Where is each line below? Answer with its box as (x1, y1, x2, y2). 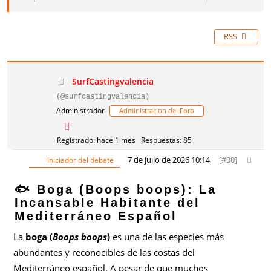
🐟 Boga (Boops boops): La (15, 183, 217, 196)
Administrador (56, 105, 105, 116)
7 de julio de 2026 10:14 (127, 154, 210, 165)
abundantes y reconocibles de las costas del (13, 246, 195, 258)
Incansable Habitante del (15, 196, 201, 209)
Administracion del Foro (119, 106, 195, 115)
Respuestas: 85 (141, 135, 192, 145)
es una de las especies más (110, 230, 224, 243)
